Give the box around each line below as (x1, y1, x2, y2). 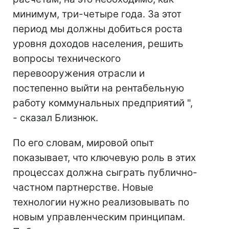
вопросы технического (13, 53, 121, 64)
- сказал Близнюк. (13, 112, 98, 124)
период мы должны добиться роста (13, 23, 182, 35)
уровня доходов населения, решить (13, 38, 184, 50)
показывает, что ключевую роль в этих (13, 152, 196, 164)
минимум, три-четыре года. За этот (13, 8, 181, 20)
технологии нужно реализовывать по (13, 196, 189, 208)
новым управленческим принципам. (13, 211, 185, 223)
